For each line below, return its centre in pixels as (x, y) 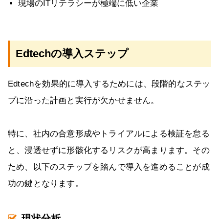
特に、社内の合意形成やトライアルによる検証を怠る (109, 134)
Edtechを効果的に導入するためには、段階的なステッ (109, 84)
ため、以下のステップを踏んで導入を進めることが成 (109, 167)
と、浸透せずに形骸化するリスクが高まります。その (109, 151)
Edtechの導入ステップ (72, 54)
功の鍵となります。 (46, 184)
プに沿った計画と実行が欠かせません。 (84, 101)
